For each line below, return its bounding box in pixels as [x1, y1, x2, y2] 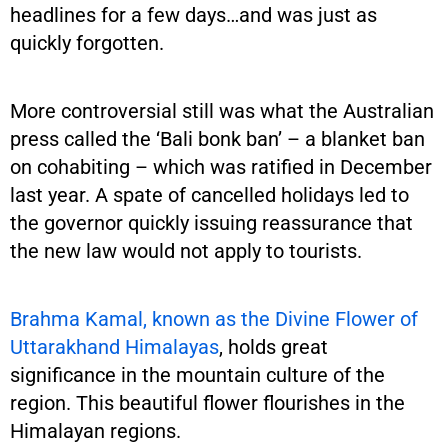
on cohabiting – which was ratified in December [10, 154, 432, 179]
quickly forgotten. [10, 30, 164, 55]
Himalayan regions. [10, 418, 181, 443]
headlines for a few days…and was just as [10, 2, 377, 27]
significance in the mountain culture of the [10, 362, 385, 387]
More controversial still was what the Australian [10, 98, 434, 123]
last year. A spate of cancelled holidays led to [10, 182, 409, 207]
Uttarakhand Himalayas [10, 334, 219, 359]
